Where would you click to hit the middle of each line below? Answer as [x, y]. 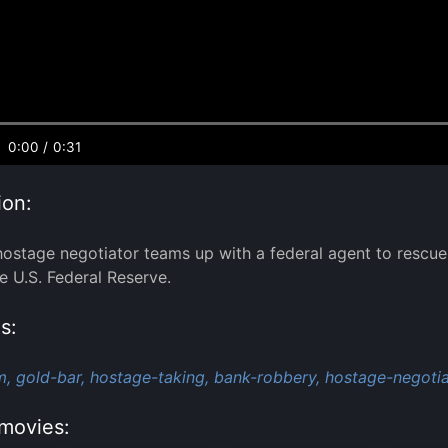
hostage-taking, [149, 376]
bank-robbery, [267, 376]
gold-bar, [50, 376]
